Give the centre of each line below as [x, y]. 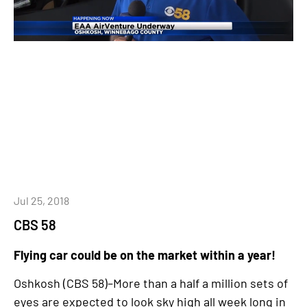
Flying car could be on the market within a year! [145, 255]
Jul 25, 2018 [41, 200]
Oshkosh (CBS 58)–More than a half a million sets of [151, 283]
